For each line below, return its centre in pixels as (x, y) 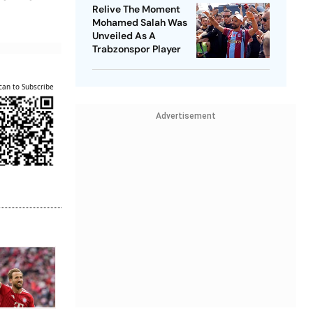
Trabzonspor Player (136, 49)
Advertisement (185, 116)
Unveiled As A (124, 36)
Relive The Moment (136, 9)
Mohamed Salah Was (139, 23)
